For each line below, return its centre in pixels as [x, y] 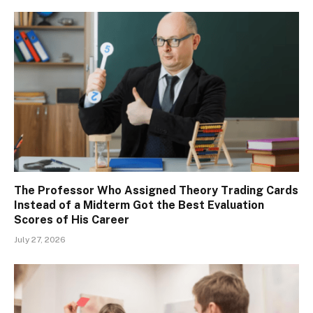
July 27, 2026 [40, 240]
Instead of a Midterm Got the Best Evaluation [139, 205]
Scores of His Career [72, 220]
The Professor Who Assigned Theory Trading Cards [156, 191]
